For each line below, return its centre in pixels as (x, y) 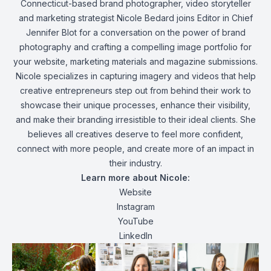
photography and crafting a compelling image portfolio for (135, 47)
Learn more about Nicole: (135, 178)
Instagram (135, 207)
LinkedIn (135, 236)
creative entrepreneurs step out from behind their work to (135, 90)
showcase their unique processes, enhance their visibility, (135, 105)
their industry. (135, 163)
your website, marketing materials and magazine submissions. (135, 61)
